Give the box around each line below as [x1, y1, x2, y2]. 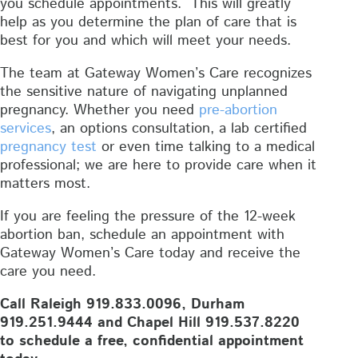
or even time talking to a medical [97, 136, 315, 157]
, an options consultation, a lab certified [51, 117, 307, 139]
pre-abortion [199, 99, 277, 121]
